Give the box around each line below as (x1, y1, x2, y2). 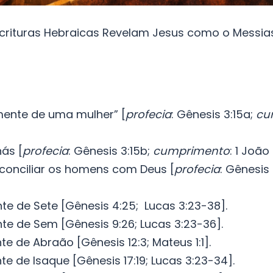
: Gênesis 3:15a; (171, 107, 256, 122)
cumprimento (153, 143, 230, 159)
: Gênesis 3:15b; (68, 143, 153, 159)
